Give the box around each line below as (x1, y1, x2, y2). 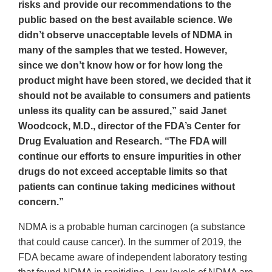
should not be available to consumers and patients (18, 90, 251, 101)
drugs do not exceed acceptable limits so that (18, 166, 227, 177)
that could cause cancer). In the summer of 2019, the (18, 237, 242, 248)
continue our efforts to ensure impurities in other (18, 151, 241, 162)
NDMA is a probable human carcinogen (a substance (18, 222, 245, 233)
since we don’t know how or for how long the (18, 60, 223, 71)
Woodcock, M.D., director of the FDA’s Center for (18, 121, 240, 132)
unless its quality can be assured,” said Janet (18, 106, 226, 117)
